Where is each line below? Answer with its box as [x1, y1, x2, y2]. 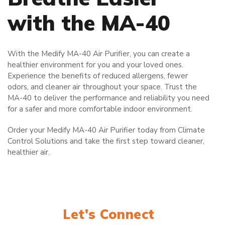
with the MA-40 [8, 9, 170, 36]
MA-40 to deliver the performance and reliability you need [8, 92, 209, 103]
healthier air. [8, 147, 50, 157]
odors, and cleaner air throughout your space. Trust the [8, 81, 197, 92]
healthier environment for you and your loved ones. [8, 59, 183, 70]
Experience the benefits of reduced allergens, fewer [8, 70, 188, 81]
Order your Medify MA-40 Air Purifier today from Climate [8, 125, 205, 135]
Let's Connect [63, 205, 155, 222]
